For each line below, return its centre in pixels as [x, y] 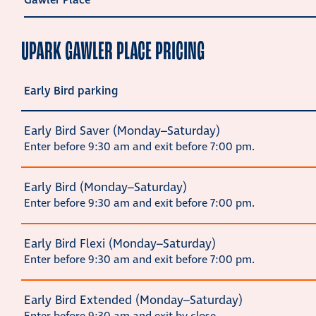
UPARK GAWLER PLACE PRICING [113, 51]
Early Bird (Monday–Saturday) [105, 188]
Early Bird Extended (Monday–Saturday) [133, 301]
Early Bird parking [71, 91]
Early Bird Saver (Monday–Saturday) [122, 132]
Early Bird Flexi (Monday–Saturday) [120, 244]
